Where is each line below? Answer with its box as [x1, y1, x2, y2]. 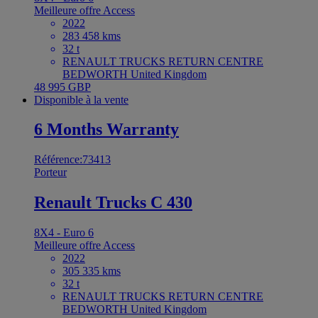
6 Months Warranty [34, 120, 179, 139]
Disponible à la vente [34, 93, 128, 106]
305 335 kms [62, 265, 121, 278]
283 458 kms [62, 29, 121, 42]
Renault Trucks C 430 [34, 193, 192, 212]
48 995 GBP [34, 80, 91, 93]
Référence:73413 [34, 153, 111, 166]
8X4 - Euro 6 [34, 226, 94, 239]
